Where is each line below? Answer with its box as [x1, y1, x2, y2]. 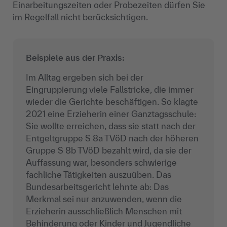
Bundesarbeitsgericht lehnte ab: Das [25, 182, 169, 192]
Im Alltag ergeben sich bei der [25, 72, 143, 83]
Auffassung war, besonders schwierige [25, 158, 177, 168]
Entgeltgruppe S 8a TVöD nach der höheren [25, 133, 199, 143]
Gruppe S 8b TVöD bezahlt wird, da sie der [25, 145, 192, 156]
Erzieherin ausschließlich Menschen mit [25, 206, 182, 216]
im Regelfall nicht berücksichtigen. [13, 12, 148, 22]
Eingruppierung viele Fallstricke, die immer [25, 85, 194, 95]
